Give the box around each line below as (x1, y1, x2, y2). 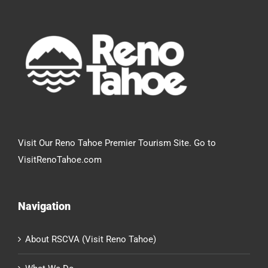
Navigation (18, 200, 71, 213)
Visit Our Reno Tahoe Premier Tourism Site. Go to (18, 138, 216, 149)
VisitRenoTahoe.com (18, 154, 102, 166)
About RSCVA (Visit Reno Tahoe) (25, 234, 156, 245)
